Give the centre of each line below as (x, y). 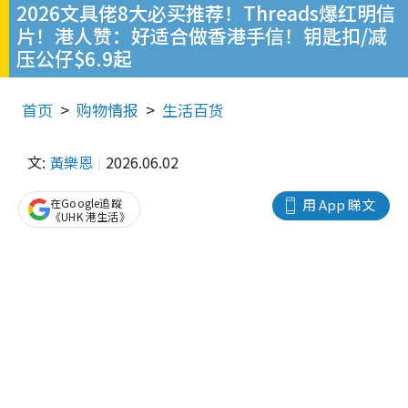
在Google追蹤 (86, 203)
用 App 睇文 (339, 205)
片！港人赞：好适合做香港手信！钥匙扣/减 (202, 36)
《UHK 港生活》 (90, 217)
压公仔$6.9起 (74, 59)
